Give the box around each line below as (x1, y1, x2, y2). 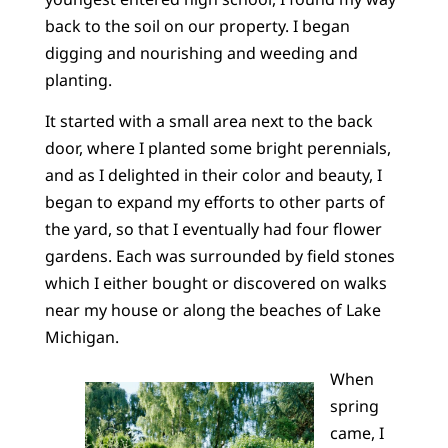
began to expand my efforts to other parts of (44, 191, 385, 214)
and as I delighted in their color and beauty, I (44, 164, 382, 187)
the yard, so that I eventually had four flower (44, 218, 382, 241)
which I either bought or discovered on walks (44, 272, 387, 295)
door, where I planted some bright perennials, (44, 137, 391, 160)
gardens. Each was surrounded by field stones (44, 245, 395, 268)
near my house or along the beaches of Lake (44, 299, 381, 322)
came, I (329, 421, 384, 444)
